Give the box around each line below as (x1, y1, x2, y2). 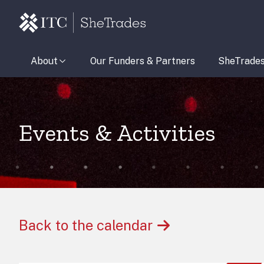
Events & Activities (19, 118, 216, 147)
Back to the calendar (19, 217, 153, 233)
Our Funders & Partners (90, 55, 196, 67)
